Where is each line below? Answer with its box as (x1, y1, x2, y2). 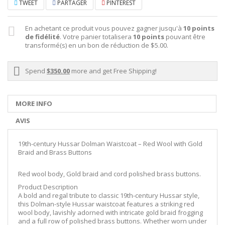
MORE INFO (16, 99, 52, 108)
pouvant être (164, 32, 205, 42)
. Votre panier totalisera (60, 32, 133, 42)
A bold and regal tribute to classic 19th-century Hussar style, (18, 191, 199, 200)
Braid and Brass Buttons (18, 148, 92, 157)
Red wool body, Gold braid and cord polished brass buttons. (18, 169, 201, 179)
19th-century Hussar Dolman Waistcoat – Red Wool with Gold (18, 139, 202, 149)
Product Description (18, 182, 78, 192)
